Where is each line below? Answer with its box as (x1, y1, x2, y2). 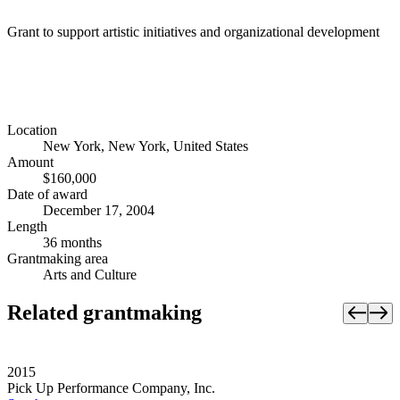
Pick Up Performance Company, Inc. (7, 380, 215, 396)
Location (7, 122, 57, 138)
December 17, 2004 (43, 203, 154, 219)
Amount (7, 154, 54, 171)
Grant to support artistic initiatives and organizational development (7, 23, 379, 39)
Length (7, 219, 47, 235)
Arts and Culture (43, 267, 137, 283)
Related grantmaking (7, 301, 202, 325)
